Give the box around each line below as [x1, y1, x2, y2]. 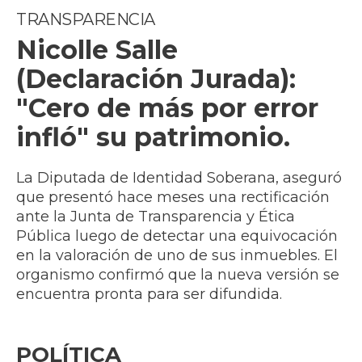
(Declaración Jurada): [16, 63, 296, 95]
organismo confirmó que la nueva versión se [16, 266, 339, 284]
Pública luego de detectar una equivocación [16, 227, 338, 246]
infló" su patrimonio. [16, 121, 290, 154]
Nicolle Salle [16, 34, 178, 66]
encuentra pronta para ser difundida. [16, 285, 282, 304]
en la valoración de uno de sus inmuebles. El [16, 246, 338, 265]
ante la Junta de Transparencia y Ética [16, 208, 295, 226]
